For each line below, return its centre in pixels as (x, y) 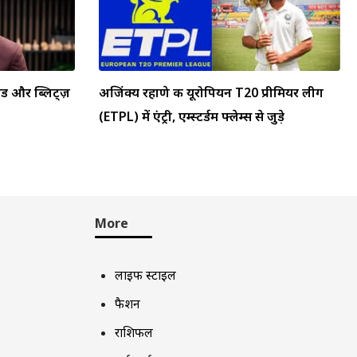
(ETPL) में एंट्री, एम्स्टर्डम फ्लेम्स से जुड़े (192, 116)
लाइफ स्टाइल (145, 275)
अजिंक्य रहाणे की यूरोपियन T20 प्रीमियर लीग (211, 92)
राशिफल (133, 332)
